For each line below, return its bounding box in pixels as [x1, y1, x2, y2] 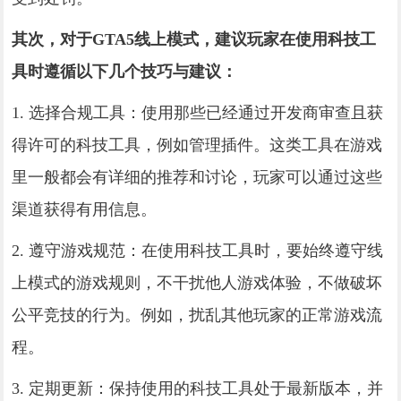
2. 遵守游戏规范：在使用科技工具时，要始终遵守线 [12, 241, 384, 260]
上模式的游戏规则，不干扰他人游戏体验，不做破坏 [12, 273, 383, 292]
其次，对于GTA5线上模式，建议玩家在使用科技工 [12, 30, 377, 48]
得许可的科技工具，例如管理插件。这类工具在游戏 [12, 135, 383, 154]
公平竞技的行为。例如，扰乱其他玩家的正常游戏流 [12, 305, 383, 324]
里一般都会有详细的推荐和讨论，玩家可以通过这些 [12, 167, 383, 186]
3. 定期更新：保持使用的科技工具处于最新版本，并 [12, 379, 384, 397]
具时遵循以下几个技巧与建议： [12, 62, 238, 81]
